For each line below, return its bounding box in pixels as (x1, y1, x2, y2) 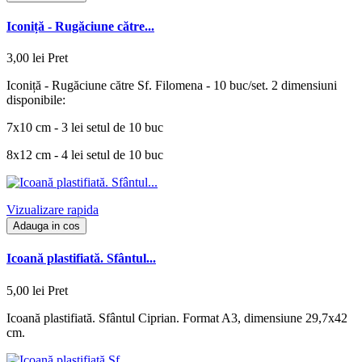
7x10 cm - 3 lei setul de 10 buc (6, 120, 163, 135)
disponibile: (6, 93, 65, 107)
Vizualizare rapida (6, 203, 99, 217)
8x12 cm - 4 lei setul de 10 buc (6, 148, 163, 162)
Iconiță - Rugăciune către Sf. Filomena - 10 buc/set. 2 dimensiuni (6, 78, 337, 93)
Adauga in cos (13, 220, 80, 233)
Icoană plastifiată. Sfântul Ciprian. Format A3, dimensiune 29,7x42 (6, 310, 347, 325)
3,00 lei (6, 51, 44, 65)
